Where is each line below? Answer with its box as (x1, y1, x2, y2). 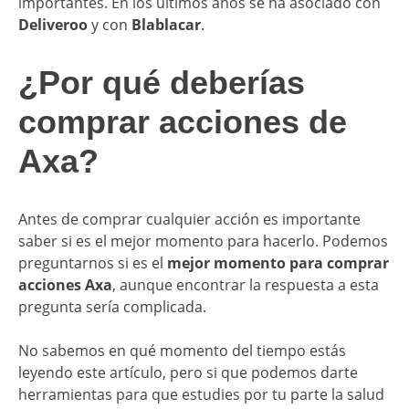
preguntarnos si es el (18, 252, 167, 273)
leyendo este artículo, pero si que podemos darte (18, 362, 358, 383)
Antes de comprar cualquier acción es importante (18, 208, 361, 229)
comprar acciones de (18, 103, 347, 142)
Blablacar (131, 15, 201, 36)
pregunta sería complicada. (18, 296, 206, 317)
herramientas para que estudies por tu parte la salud (18, 383, 384, 404)
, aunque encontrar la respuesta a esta (112, 274, 379, 295)
